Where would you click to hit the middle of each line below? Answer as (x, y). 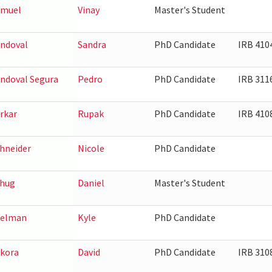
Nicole (91, 148)
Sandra (92, 44)
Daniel (91, 183)
